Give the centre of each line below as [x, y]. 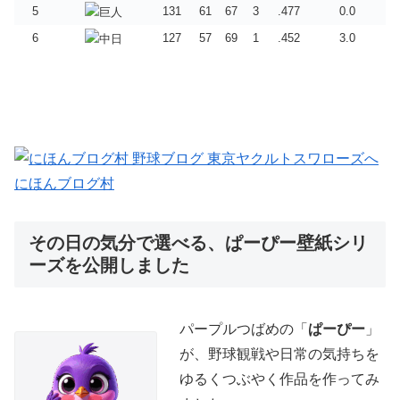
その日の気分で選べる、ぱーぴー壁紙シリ [198, 243]
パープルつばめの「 [244, 329]
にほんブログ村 [64, 183]
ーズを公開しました [109, 266]
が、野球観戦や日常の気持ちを [279, 354]
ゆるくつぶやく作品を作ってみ [279, 379]
